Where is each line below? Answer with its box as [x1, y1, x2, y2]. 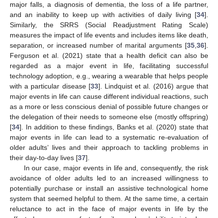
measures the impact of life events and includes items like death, [10, 31, 208, 39]
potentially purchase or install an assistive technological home [10, 184, 208, 192]
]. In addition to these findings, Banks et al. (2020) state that [19, 123, 208, 131]
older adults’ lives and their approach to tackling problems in [10, 143, 208, 151]
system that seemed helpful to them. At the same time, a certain [10, 194, 208, 202]
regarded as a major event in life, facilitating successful [10, 61, 208, 70]
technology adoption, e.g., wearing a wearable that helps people [10, 72, 208, 80]
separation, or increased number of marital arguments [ [10, 41, 187, 49]
